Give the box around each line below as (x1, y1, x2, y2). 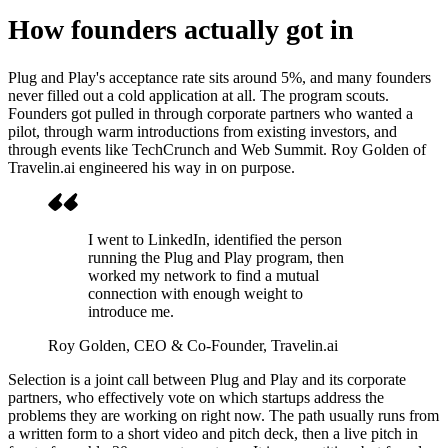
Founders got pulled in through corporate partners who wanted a (8, 104, 413, 122)
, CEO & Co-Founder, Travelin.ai (126, 336, 338, 354)
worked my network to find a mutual (88, 266, 319, 284)
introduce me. (88, 302, 174, 320)
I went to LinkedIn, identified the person (88, 230, 342, 248)
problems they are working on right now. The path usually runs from (8, 406, 439, 424)
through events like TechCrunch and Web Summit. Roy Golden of (8, 140, 426, 158)
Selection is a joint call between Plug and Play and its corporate (8, 370, 406, 388)
